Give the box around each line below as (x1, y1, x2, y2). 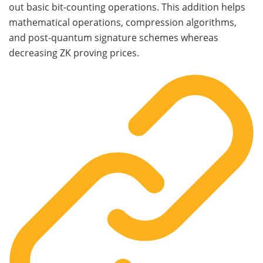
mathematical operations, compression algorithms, (9, 16, 237, 29)
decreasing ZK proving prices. (9, 46, 139, 60)
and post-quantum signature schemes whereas (9, 31, 218, 45)
